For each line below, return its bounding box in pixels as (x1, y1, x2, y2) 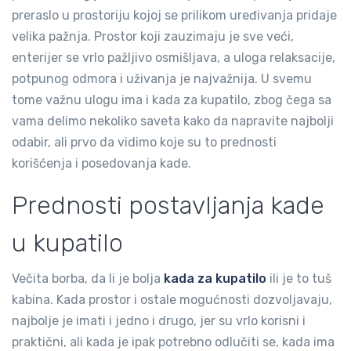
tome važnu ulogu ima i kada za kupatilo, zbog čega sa (12, 92, 331, 107)
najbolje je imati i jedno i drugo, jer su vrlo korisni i (12, 313, 306, 328)
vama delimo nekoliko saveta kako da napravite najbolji (12, 114, 334, 128)
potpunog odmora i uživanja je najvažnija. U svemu (12, 71, 312, 86)
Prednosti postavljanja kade (12, 190, 324, 220)
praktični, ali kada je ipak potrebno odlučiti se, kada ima (12, 335, 335, 349)
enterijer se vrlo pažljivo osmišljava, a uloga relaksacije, (12, 50, 335, 65)
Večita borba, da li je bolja (12, 271, 164, 286)
